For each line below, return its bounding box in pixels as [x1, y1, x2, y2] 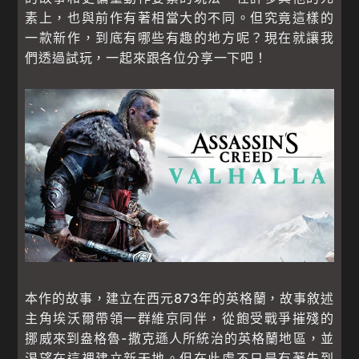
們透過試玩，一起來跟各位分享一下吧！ [25, 49, 268, 66]
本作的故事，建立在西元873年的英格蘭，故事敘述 [25, 290, 334, 307]
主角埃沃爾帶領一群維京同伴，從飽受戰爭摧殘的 [25, 310, 334, 327]
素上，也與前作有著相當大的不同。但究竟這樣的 [25, 9, 334, 26]
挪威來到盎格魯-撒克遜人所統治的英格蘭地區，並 [25, 330, 334, 347]
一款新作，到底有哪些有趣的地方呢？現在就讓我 [25, 29, 334, 46]
